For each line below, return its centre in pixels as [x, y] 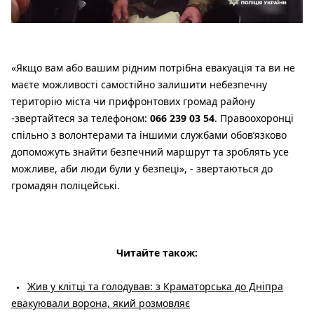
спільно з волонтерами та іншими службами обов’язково [149, 135]
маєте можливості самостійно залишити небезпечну [139, 85]
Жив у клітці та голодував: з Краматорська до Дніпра [155, 287]
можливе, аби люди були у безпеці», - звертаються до [142, 169]
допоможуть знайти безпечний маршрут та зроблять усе [150, 152]
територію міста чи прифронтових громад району [133, 102]
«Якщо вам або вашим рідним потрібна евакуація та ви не [153, 68]
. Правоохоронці [254, 118]
